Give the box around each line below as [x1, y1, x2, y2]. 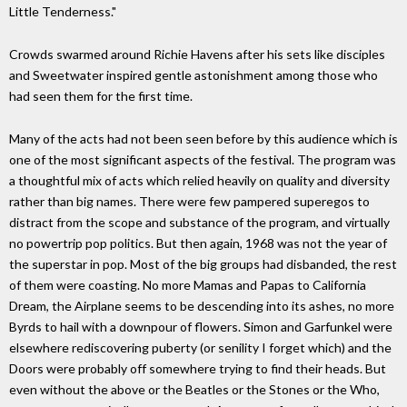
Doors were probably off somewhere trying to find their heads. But [9, 360, 386, 376]
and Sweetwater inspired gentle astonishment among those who [9, 67, 378, 84]
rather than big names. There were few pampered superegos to [9, 193, 370, 209]
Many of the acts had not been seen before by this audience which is [9, 130, 398, 146]
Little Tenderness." [9, 4, 116, 20]
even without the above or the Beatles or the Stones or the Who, [9, 381, 380, 397]
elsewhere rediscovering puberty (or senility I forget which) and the [9, 339, 392, 355]
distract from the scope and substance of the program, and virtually [9, 213, 390, 230]
